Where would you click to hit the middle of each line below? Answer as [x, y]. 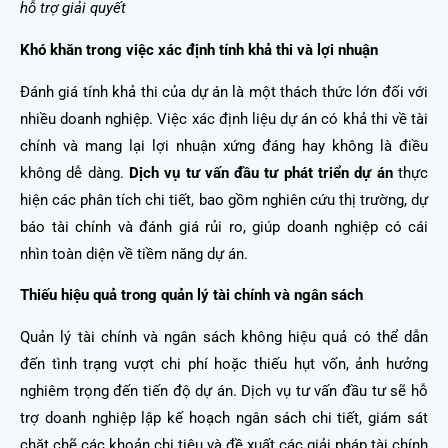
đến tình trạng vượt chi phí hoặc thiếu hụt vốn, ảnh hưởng [224, 363]
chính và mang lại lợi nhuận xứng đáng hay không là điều [224, 145]
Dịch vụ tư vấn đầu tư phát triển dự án [260, 172]
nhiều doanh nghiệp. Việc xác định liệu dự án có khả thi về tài [224, 118]
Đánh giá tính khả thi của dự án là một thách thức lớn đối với [224, 91]
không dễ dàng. [74, 172]
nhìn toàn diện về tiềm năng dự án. [134, 253]
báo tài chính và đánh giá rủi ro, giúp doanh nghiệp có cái [224, 226]
